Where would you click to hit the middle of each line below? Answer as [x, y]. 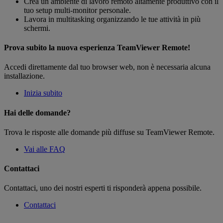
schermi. [37, 28]
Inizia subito [43, 93]
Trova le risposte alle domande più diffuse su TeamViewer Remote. [109, 132]
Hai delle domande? [37, 112]
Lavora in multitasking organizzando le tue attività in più [112, 19]
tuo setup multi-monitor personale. [77, 10]
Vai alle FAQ [45, 149]
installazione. [24, 76]
